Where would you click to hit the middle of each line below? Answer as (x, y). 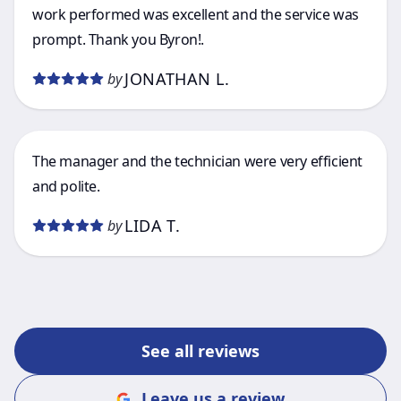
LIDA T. (153, 226)
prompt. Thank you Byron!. (118, 39)
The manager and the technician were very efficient (197, 161)
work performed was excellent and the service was (196, 14)
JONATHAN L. (177, 79)
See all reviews (200, 351)
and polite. (66, 186)
